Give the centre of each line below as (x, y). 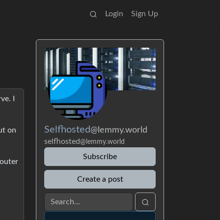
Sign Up (145, 14)
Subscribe (100, 157)
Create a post (100, 179)
